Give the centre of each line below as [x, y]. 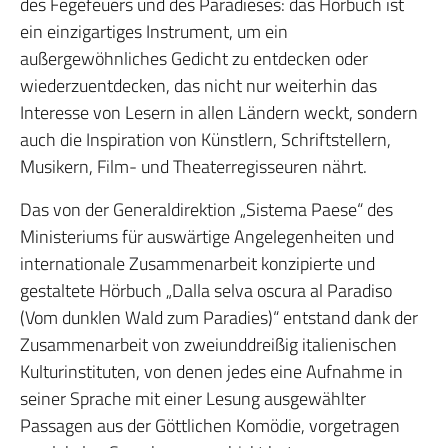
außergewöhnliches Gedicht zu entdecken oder [194, 58]
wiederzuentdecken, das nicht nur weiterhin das [198, 85]
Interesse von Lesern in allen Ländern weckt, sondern [219, 112]
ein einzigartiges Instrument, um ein [154, 31]
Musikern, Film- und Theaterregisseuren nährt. [193, 166]
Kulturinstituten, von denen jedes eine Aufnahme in [211, 371]
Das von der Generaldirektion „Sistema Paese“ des [206, 209]
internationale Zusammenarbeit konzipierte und [197, 263]
